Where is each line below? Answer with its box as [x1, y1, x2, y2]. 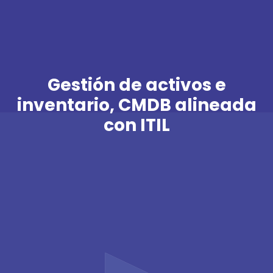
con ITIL [103, 113, 170, 137]
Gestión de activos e [47, 73, 226, 97]
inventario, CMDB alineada [16, 93, 257, 117]
